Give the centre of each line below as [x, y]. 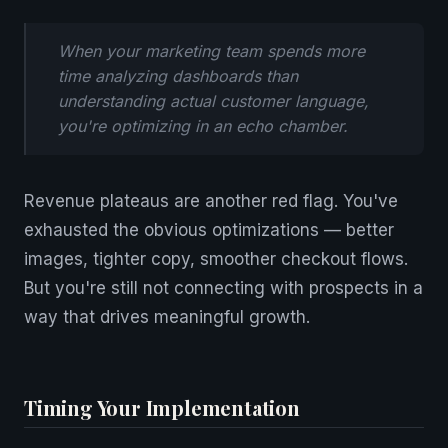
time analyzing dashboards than [178, 76]
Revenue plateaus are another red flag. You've [211, 201]
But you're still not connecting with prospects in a [223, 288]
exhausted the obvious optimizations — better [209, 230]
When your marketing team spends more [211, 51]
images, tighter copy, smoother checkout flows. [216, 259]
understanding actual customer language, [213, 101]
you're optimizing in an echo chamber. [203, 126]
